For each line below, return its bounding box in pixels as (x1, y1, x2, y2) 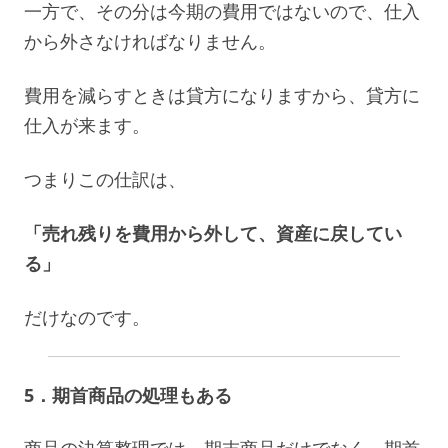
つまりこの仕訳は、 (24, 166, 186, 191)
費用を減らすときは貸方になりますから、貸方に (24, 82, 420, 107)
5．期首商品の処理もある (24, 382, 232, 407)
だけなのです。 (24, 304, 150, 329)
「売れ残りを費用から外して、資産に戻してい (24, 220, 402, 245)
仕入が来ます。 (24, 112, 150, 137)
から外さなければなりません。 (24, 28, 276, 53)
